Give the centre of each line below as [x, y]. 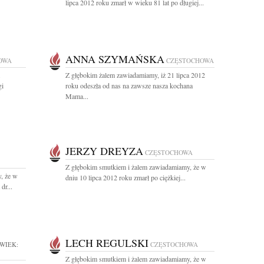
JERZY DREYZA [104, 151]
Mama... [77, 96]
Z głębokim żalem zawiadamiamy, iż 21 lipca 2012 [135, 75]
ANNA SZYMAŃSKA [115, 59]
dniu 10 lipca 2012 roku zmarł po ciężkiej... [126, 177]
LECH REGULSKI [107, 243]
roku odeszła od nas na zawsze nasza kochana [129, 85]
